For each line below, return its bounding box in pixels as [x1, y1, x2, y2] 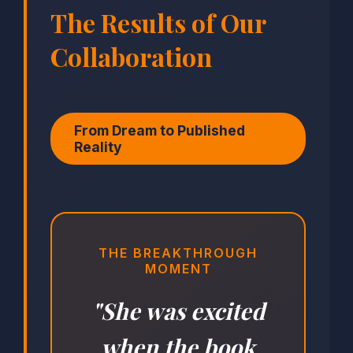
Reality [74, 139, 122, 156]
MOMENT [144, 261, 212, 277]
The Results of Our [50, 6, 266, 40]
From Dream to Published [74, 122, 245, 139]
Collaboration [50, 39, 212, 74]
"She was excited [91, 295, 265, 326]
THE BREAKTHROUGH [98, 245, 258, 262]
